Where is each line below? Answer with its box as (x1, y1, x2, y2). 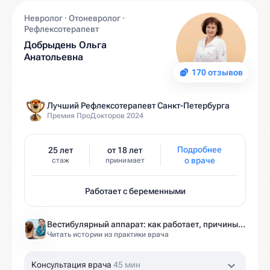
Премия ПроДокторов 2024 (47, 111, 144, 120)
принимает (105, 156, 145, 165)
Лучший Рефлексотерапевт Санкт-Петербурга (47, 101, 230, 110)
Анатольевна (24, 51, 84, 63)
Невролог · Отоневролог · (24, 13, 125, 23)
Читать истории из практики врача (47, 230, 169, 239)
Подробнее (177, 145, 222, 154)
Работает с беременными (84, 186, 186, 196)
